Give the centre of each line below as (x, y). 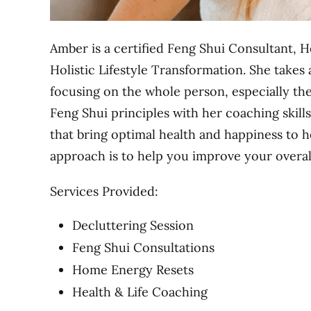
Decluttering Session (133, 225)
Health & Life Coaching (140, 292)
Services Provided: (104, 191)
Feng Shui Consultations (143, 247)
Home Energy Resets (133, 269)
